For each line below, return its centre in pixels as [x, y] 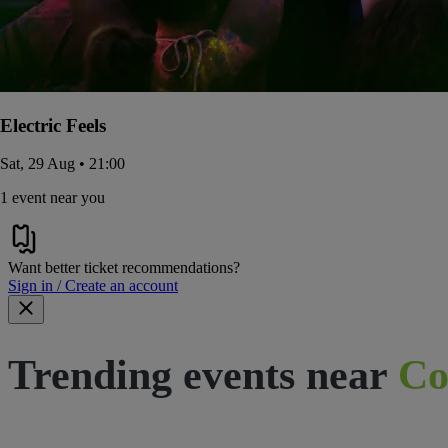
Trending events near [197, 375]
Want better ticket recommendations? [124, 268]
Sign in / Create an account [93, 286]
